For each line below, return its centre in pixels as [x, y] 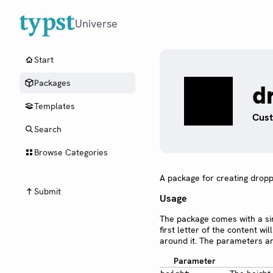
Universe [96, 23]
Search [48, 129]
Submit [48, 191]
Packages [52, 83]
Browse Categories [71, 152]
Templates [55, 106]
